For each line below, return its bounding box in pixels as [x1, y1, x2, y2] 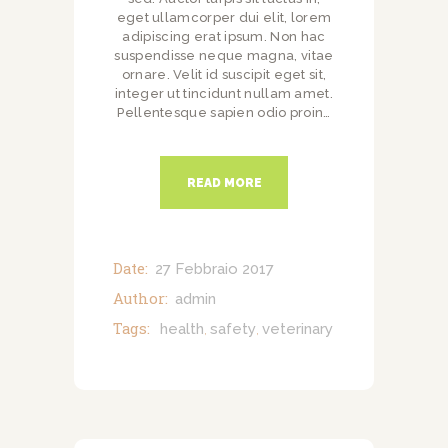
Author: [113, 288, 168, 308]
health [159, 319, 204, 338]
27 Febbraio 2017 [154, 259, 274, 278]
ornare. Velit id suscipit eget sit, [121, 67, 327, 83]
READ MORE [186, 175, 262, 190]
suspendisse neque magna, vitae [114, 48, 334, 64]
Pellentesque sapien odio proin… [117, 105, 331, 121]
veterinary [261, 319, 333, 338]
